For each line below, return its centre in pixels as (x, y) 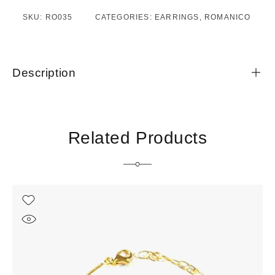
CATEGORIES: (125, 17)
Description (44, 73)
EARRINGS (177, 17)
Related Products (137, 138)
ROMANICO (227, 17)
